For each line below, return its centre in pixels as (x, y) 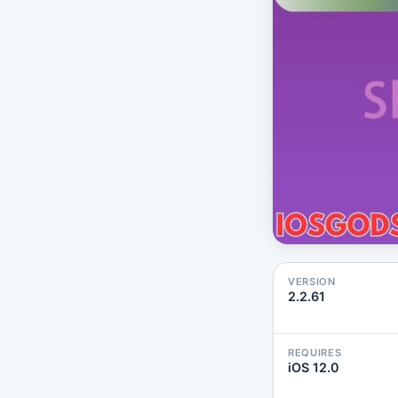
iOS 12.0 (314, 368)
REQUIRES (315, 353)
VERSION (312, 282)
